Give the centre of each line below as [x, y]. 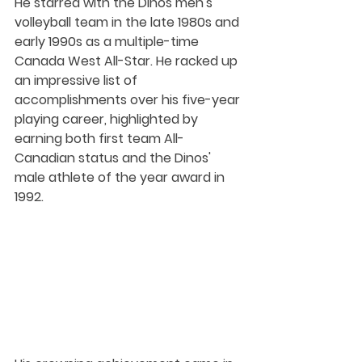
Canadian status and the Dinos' [114, 158]
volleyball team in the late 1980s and [128, 23]
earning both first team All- [99, 139]
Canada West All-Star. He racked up [128, 61]
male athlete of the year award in [121, 178]
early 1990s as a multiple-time [108, 42]
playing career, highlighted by [108, 120]
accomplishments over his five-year [129, 100]
